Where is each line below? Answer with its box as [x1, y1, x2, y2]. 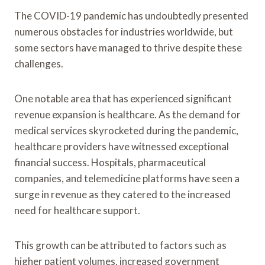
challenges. [14, 57, 63, 70]
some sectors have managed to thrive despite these [14, 41, 242, 54]
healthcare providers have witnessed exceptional [14, 140, 229, 153]
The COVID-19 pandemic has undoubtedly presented [14, 9, 248, 22]
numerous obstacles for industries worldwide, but [14, 25, 233, 38]
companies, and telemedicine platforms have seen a [14, 172, 240, 185]
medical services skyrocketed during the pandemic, [14, 124, 238, 137]
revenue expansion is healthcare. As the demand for [14, 108, 241, 121]
